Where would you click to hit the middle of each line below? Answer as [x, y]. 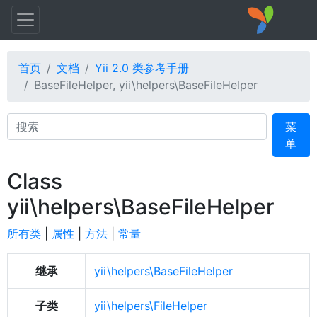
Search [25, 121]
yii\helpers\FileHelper [151, 306]
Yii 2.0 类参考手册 [142, 68]
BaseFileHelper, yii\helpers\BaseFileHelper [146, 85]
